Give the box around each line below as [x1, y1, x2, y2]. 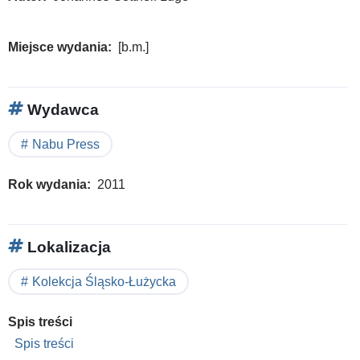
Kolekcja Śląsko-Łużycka [32, 274, 176, 288]
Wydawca [23, 100, 99, 118]
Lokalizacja [23, 238, 111, 256]
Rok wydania [8, 177, 87, 191]
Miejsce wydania [8, 39, 108, 54]
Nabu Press [32, 137, 100, 151]
